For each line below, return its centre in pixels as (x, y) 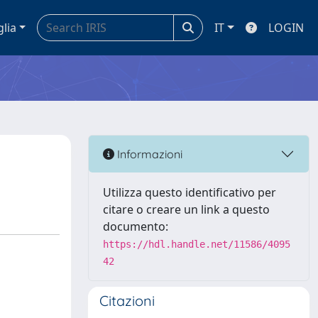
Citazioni (127, 301)
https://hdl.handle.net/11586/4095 (197, 244)
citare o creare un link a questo (186, 209)
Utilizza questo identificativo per (190, 192)
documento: (136, 226)
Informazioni (148, 154)
